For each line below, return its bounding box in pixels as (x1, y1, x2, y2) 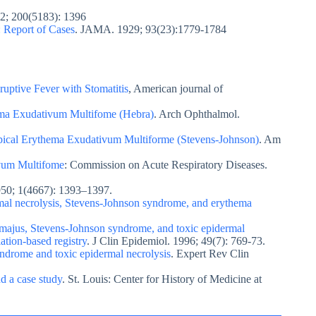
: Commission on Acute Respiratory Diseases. (64, 158, 267, 171)
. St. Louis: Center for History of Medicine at (62, 272, 262, 285)
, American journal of (128, 82, 223, 95)
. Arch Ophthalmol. (154, 107, 240, 120)
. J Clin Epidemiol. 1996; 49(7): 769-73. (87, 234, 265, 247)
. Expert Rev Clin (171, 247, 249, 260)
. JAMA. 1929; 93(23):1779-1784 (75, 23, 226, 35)
